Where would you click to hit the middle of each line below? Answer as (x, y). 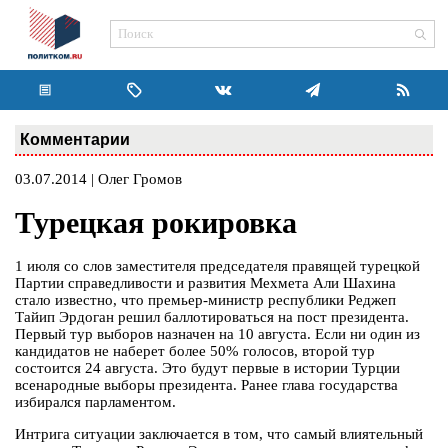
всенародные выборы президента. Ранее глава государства (206, 385)
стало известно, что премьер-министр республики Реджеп (205, 300)
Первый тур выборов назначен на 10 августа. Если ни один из (217, 334)
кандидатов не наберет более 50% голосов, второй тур (195, 351)
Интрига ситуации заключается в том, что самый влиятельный (219, 434)
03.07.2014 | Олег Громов (98, 179)
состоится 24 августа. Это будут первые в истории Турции (207, 368)
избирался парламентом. (95, 402)
